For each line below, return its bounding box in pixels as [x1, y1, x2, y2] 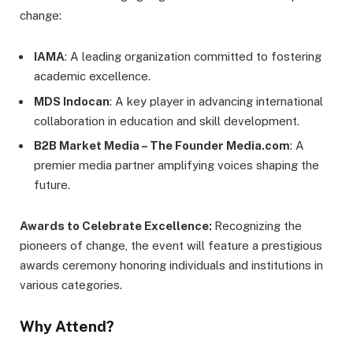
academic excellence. [34, 69, 150, 84]
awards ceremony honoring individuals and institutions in [20, 258, 323, 273]
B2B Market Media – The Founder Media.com [34, 139, 290, 153]
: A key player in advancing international [110, 94, 323, 108]
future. [34, 178, 70, 192]
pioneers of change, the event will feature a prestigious [20, 239, 322, 253]
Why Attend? [20, 318, 114, 336]
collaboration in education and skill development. [34, 113, 299, 128]
